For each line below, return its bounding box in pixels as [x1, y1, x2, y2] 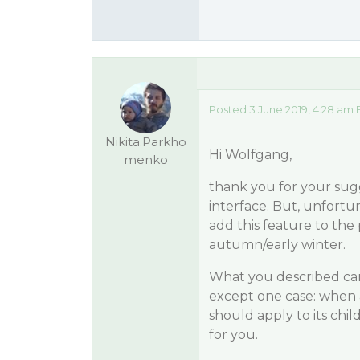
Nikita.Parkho [104, 134, 186, 149]
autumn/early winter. [208, 237, 346, 252]
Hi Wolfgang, [208, 147, 292, 162]
